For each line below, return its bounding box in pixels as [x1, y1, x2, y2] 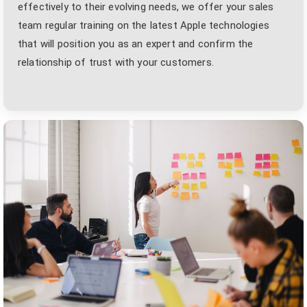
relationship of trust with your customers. [18, 56, 214, 69]
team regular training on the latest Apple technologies [18, 19, 269, 32]
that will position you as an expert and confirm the [18, 38, 254, 50]
